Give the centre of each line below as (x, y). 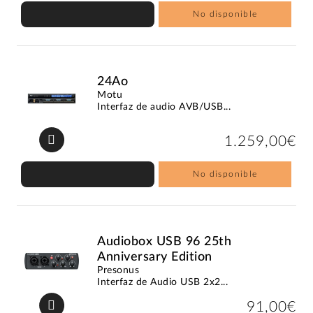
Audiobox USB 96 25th (165, 241)
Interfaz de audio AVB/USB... (164, 107)
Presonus (118, 270)
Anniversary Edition (155, 257)
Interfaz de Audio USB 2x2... (163, 282)
